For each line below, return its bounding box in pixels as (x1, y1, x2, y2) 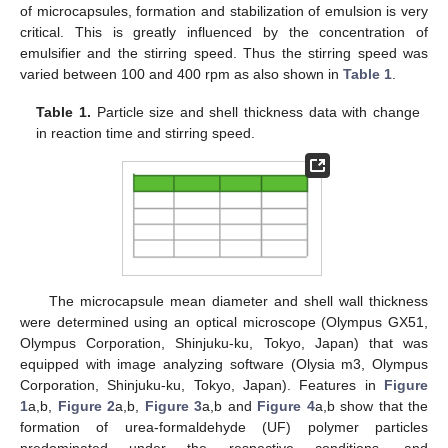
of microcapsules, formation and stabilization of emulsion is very (20, 2, 428, 19)
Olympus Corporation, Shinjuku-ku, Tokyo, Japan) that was (20, 334, 428, 351)
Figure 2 (57, 397, 115, 414)
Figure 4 (257, 397, 315, 414)
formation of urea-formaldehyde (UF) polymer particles (20, 418, 428, 435)
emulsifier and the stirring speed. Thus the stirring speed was (20, 44, 428, 61)
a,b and (202, 397, 257, 414)
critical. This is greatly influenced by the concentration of (20, 23, 428, 40)
